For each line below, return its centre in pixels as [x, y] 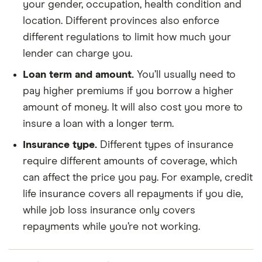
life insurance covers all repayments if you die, [133, 194]
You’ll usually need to [185, 75]
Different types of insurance [165, 145]
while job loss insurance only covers [109, 211]
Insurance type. [60, 145]
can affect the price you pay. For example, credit [138, 178]
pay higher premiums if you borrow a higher [128, 91]
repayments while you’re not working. [111, 227]
